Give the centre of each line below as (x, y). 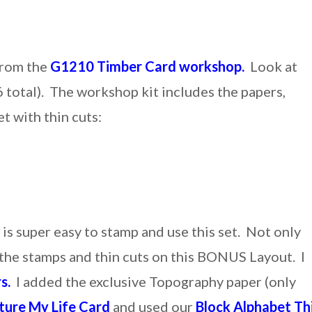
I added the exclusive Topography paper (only (154, 281)
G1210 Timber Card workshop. (148, 66)
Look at (271, 66)
